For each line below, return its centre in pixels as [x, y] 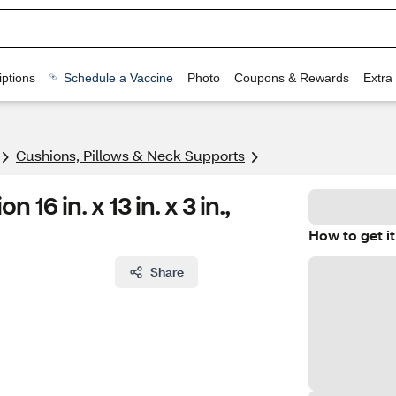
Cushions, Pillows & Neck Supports [130, 155]
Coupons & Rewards [291, 77]
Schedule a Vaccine [118, 77]
